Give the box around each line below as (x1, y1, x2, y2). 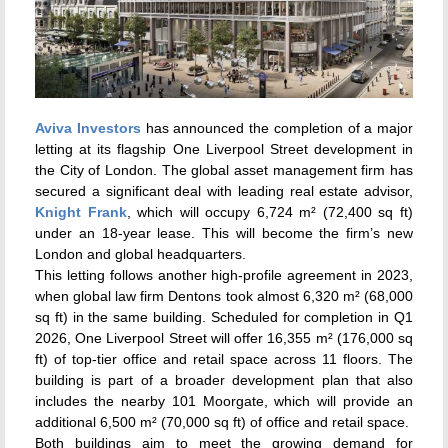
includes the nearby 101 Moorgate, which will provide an (35, 392, 413, 409)
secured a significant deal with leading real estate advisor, (35, 182, 413, 199)
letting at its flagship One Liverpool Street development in (35, 140, 413, 157)
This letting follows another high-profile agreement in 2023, (35, 266, 413, 283)
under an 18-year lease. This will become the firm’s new (35, 224, 413, 241)
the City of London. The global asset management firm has (35, 161, 413, 178)
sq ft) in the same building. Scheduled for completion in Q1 (35, 308, 413, 325)
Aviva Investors (35, 119, 141, 136)
